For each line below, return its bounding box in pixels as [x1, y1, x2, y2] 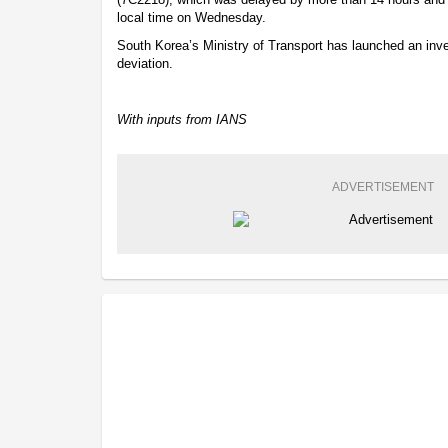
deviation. [117, 55, 173, 71]
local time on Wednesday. [117, 9, 266, 25]
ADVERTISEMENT [331, 179, 434, 194]
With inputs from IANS [117, 111, 247, 127]
